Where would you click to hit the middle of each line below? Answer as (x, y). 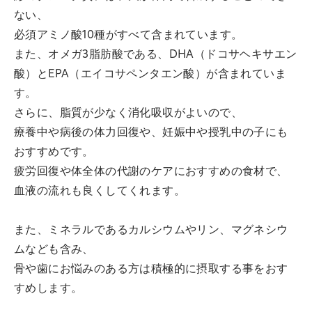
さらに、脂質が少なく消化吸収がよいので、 (128, 113)
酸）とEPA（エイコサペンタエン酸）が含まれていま (150, 74)
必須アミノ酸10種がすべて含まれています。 (128, 35)
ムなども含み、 (54, 250)
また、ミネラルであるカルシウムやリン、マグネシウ (151, 230)
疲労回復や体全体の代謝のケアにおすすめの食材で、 (151, 172)
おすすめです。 (54, 152)
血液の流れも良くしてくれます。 (100, 191)
